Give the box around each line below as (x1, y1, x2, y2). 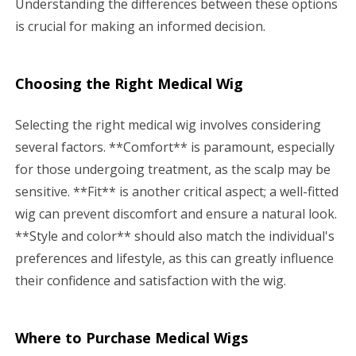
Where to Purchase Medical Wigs (15, 327, 248, 347)
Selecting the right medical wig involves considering (15, 115, 321, 133)
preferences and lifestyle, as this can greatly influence (15, 249, 334, 267)
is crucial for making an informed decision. (15, 17, 265, 35)
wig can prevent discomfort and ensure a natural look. (15, 204, 337, 222)
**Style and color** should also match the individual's (15, 226, 335, 245)
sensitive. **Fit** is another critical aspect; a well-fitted (15, 182, 339, 200)
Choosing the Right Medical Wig (15, 73, 243, 93)
